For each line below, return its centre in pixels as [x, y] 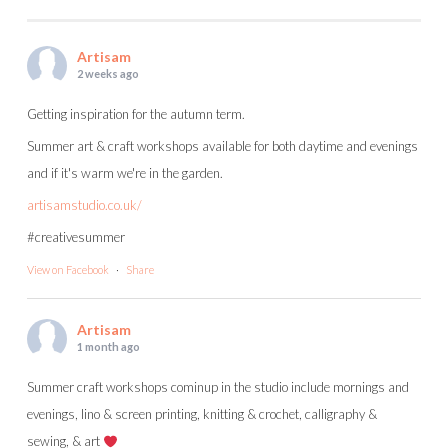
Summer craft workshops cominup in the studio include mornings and [218, 387]
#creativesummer [76, 237]
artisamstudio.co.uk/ [84, 205]
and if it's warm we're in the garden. [125, 173]
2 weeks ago [108, 74]
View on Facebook [68, 270]
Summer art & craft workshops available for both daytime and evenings [222, 146]
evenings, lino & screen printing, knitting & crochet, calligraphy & [202, 414]
